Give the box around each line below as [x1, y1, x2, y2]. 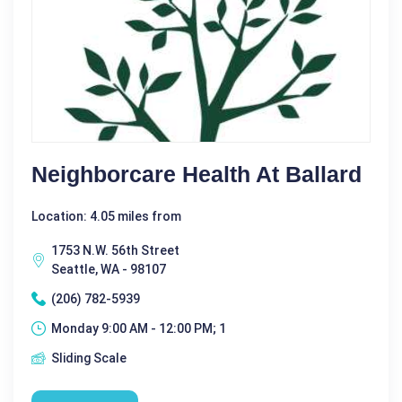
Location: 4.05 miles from [31, 208, 181, 223]
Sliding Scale [51, 350, 127, 365]
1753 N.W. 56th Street [51, 242, 179, 258]
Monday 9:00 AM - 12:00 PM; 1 [51, 320, 226, 336]
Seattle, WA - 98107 [51, 261, 166, 276]
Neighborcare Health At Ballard [31, 161, 362, 187]
